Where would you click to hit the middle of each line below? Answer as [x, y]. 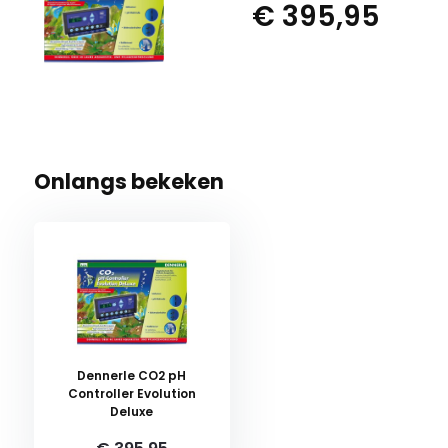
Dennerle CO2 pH [132, 375]
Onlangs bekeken [128, 181]
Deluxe [132, 411]
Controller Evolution [131, 393]
